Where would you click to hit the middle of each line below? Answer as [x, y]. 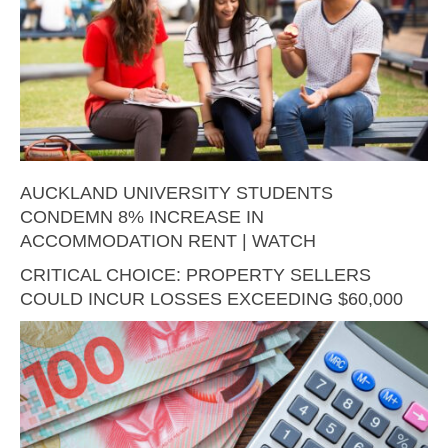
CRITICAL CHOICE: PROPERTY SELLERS [195, 274]
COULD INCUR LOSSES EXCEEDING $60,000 [211, 298]
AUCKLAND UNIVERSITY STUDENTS [176, 192]
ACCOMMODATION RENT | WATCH [168, 240]
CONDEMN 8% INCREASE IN [142, 216]
